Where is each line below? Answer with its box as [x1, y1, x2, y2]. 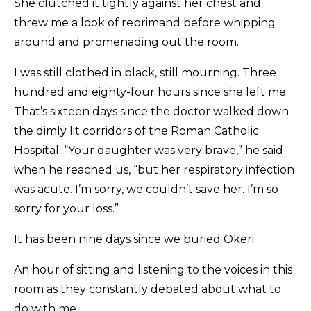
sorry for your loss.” [14, 202, 119, 216]
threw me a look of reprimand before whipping [14, 16, 276, 30]
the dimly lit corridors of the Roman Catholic [14, 124, 259, 138]
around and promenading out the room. [14, 35, 239, 49]
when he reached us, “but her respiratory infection [14, 163, 294, 177]
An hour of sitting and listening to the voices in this [14, 263, 292, 277]
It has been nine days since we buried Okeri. [14, 233, 256, 246]
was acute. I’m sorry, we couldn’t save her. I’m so [14, 183, 278, 196]
